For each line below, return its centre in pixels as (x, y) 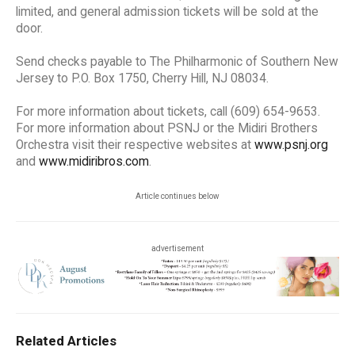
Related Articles (66, 341)
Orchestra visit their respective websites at (135, 145)
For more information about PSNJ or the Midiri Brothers (167, 128)
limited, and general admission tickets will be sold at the (167, 11)
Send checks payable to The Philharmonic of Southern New (177, 61)
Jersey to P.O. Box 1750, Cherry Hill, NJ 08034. (142, 78)
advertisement (177, 248)
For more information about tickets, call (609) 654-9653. (168, 111)
